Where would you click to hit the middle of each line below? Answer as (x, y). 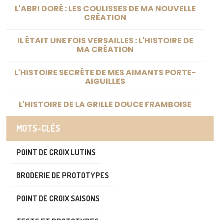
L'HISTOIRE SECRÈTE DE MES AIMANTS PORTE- (105, 72)
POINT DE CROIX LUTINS (56, 152)
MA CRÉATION (105, 49)
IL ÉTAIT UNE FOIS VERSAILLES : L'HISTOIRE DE (105, 40)
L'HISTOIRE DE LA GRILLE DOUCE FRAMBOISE (105, 104)
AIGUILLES (105, 81)
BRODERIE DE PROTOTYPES (63, 175)
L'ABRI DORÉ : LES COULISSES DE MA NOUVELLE (105, 8)
